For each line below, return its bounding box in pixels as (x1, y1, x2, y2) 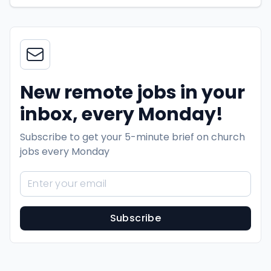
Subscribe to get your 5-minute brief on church (20, 130, 245, 144)
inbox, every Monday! (20, 102, 223, 127)
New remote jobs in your (20, 80, 245, 105)
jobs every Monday (20, 145, 109, 158)
